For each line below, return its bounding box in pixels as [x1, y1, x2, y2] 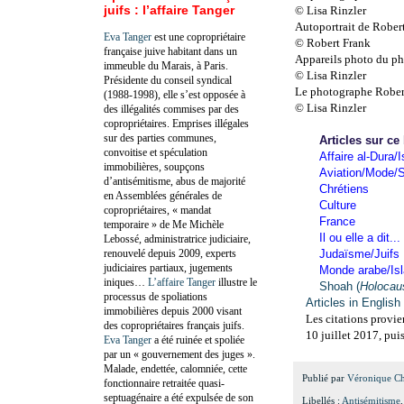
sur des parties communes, [104, 131, 216, 144]
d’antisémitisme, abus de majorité [104, 174, 245, 188]
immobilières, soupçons [104, 160, 205, 173]
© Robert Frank [295, 35, 371, 50]
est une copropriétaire [151, 30, 245, 43]
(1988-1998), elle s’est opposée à [104, 87, 245, 101]
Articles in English [306, 295, 401, 309]
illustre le [216, 275, 257, 289]
